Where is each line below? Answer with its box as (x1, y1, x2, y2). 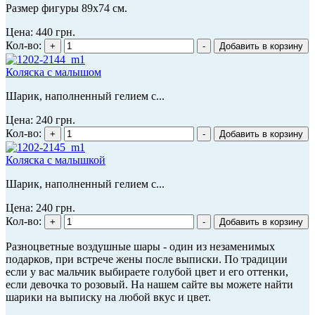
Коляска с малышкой (6, 153, 105, 166)
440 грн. (36, 25, 75, 38)
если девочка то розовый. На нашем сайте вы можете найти (6, 278, 293, 290)
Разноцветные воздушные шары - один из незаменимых (6, 240, 275, 252)
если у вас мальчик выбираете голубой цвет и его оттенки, (6, 265, 288, 278)
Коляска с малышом (6, 65, 101, 78)
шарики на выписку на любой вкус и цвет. (6, 290, 211, 303)
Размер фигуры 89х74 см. (6, 1, 127, 14)
